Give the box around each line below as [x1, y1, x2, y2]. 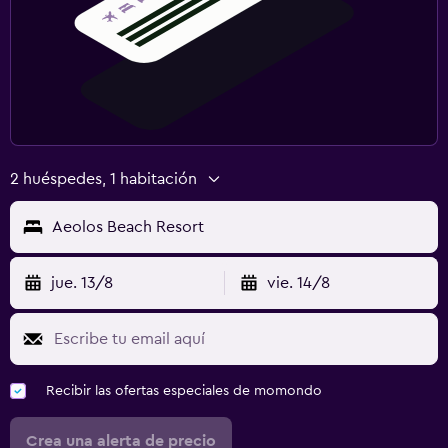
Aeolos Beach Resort [52, 218, 204, 235]
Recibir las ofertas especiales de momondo [46, 383, 322, 398]
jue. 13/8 [51, 274, 113, 291]
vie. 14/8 [266, 274, 330, 291]
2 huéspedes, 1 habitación [10, 170, 197, 187]
